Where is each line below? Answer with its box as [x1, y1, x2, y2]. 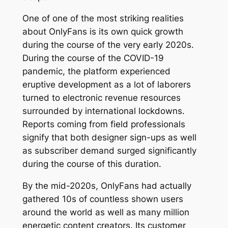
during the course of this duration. [22, 159, 161, 169]
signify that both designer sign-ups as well [22, 132, 196, 143]
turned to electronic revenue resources [22, 93, 181, 103]
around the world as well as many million [22, 207, 189, 218]
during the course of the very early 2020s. [22, 40, 194, 50]
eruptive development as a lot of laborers [22, 79, 191, 90]
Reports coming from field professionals [22, 119, 185, 130]
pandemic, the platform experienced [22, 66, 170, 77]
